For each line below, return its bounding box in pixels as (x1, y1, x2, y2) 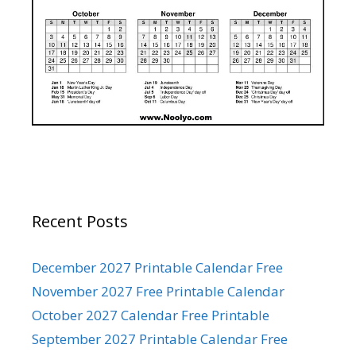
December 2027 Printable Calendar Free (32, 257, 283, 277)
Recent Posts (32, 210, 128, 232)
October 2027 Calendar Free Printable (32, 305, 269, 324)
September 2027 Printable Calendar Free (32, 329, 288, 348)
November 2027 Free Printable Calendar (32, 281, 284, 300)
